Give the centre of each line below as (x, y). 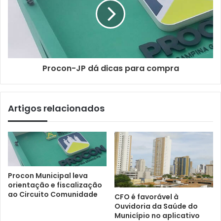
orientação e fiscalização (55, 185)
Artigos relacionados (56, 109)
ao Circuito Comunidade (53, 194)
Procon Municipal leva (48, 175)
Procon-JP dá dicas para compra (110, 69)
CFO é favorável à (147, 197)
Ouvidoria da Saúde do (156, 206)
